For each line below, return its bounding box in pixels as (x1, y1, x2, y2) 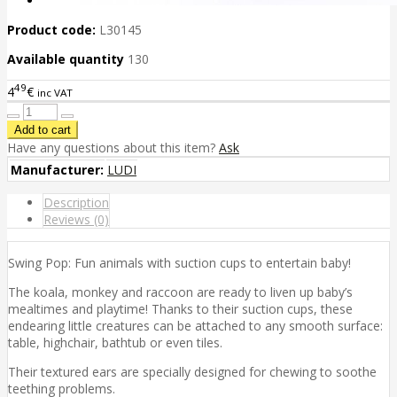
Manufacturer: (11, 160, 104, 178)
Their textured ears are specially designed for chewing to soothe (8, 362, 377, 380)
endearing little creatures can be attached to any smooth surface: (8, 316, 383, 334)
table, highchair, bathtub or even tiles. (8, 333, 222, 351)
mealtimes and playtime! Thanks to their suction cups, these (8, 300, 353, 317)
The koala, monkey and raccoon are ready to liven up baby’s (8, 283, 353, 300)
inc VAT (37, 85, 73, 99)
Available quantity (7, 51, 128, 68)
